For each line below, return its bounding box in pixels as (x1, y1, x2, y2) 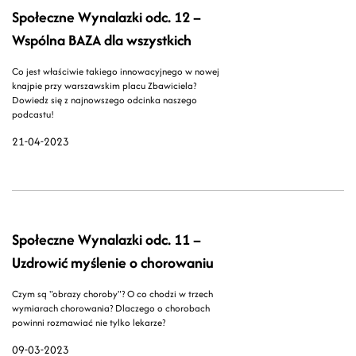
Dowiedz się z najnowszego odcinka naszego (12, 93, 197, 107)
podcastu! (12, 107, 54, 122)
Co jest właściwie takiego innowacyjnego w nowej (12, 64, 219, 79)
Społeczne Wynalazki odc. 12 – (12, 6, 201, 29)
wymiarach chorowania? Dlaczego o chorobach (12, 301, 210, 315)
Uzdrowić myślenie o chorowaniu (12, 252, 214, 274)
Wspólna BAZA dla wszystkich (12, 29, 192, 52)
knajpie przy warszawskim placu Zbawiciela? (12, 79, 196, 93)
